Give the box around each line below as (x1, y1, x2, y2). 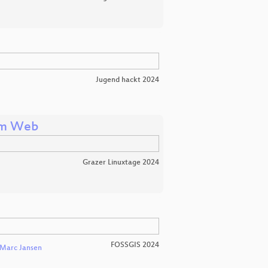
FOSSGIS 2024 (111, 241, 159, 250)
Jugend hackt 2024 (96, 76, 159, 85)
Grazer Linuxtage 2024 (83, 159, 159, 167)
